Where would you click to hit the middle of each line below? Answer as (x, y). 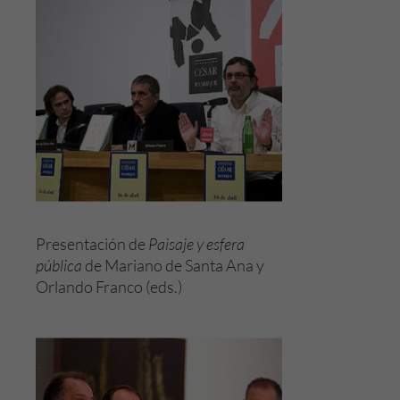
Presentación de (92, 244)
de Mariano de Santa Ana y (173, 265)
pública (59, 265)
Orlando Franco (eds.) (109, 287)
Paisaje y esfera (196, 244)
